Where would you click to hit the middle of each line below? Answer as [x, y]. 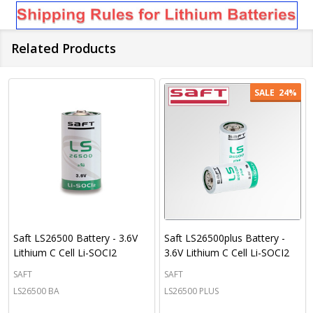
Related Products [64, 48]
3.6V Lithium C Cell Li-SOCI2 [227, 253]
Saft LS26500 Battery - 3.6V [75, 238]
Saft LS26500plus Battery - [225, 238]
